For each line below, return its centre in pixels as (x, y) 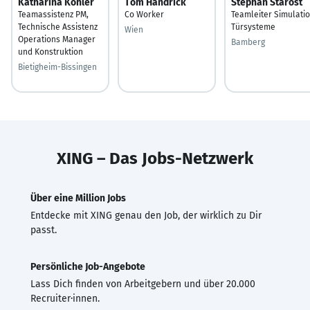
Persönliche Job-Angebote (88, 266)
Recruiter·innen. (65, 298)
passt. (44, 230)
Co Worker (144, 14)
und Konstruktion (51, 52)
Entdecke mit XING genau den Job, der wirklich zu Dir (146, 215)
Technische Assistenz (58, 27)
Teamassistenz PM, (53, 14)
